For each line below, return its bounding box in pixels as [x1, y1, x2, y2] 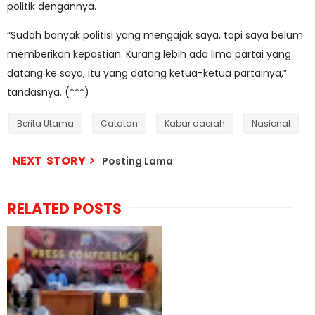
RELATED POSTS [7, 198, 122, 219]
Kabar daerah [165, 117, 225, 129]
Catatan [101, 117, 138, 129]
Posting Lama [102, 154, 173, 168]
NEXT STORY [12, 153, 86, 169]
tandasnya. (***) [7, 85, 89, 99]
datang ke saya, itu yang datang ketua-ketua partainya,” [7, 66, 287, 80]
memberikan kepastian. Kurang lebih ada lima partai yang [7, 47, 291, 61]
